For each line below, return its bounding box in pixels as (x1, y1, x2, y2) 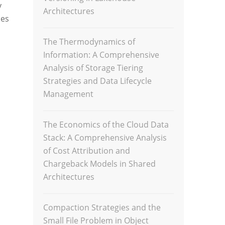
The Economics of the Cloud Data (43, 119, 169, 130)
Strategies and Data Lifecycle (43, 75, 152, 86)
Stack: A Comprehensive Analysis (43, 132, 167, 143)
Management (43, 88, 94, 99)
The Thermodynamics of (43, 36, 136, 47)
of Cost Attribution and (43, 145, 131, 156)
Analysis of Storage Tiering (43, 62, 144, 73)
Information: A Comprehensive (43, 49, 160, 60)
